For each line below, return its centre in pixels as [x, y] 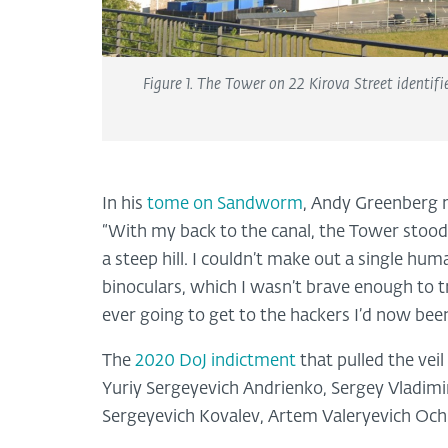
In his [124, 204]
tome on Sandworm [225, 204]
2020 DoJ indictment [215, 361]
